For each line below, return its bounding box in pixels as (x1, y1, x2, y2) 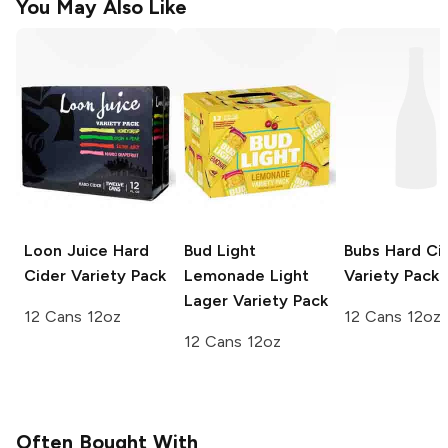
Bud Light (184, 240, 256, 260)
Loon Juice (24, 240, 108, 260)
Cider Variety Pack (24, 265, 166, 285)
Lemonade (184, 265, 265, 285)
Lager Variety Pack (184, 290, 328, 310)
